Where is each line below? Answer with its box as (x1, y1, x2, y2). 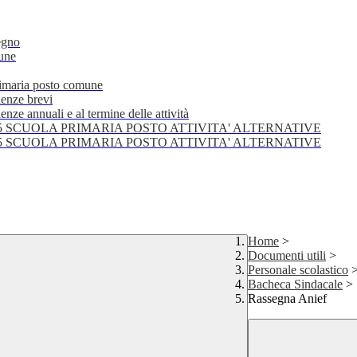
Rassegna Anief (248, 292, 327, 306)
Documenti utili (248, 249, 326, 263)
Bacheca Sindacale (248, 277, 343, 292)
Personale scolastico (248, 263, 348, 277)
